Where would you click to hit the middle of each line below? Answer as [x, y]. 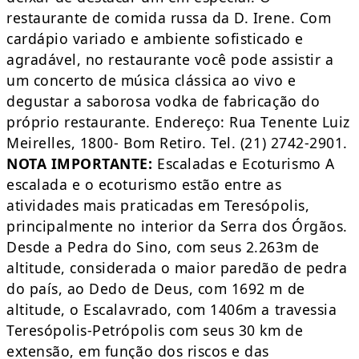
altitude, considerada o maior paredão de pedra [177, 268]
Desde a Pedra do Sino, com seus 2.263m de [163, 247]
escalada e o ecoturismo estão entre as [144, 185]
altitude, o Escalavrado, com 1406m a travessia [172, 310]
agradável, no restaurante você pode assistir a [170, 60]
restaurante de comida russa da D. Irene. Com [169, 18]
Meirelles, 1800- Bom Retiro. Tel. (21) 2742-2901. [177, 143]
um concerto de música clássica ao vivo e [151, 81]
